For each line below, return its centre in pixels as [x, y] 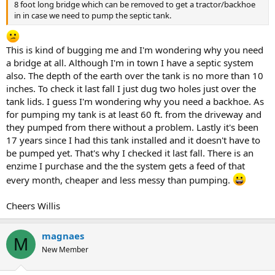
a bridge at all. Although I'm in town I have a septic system [130, 63]
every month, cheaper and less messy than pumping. [119, 180]
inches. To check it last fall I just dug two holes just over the [131, 88]
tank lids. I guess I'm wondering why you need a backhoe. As [135, 101]
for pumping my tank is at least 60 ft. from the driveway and [134, 114]
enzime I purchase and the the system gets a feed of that [126, 166]
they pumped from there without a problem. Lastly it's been [132, 127]
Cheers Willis [33, 206]
